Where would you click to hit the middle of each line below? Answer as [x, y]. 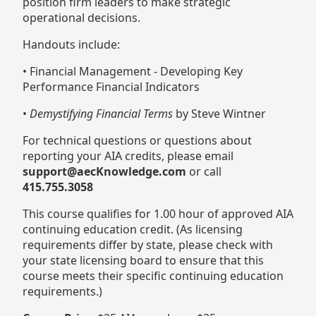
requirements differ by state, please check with [148, 245]
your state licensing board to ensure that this [143, 261]
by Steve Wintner [219, 114]
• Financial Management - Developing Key [133, 72]
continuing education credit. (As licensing [133, 230]
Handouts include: [71, 45]
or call [204, 172]
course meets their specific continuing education [153, 276]
